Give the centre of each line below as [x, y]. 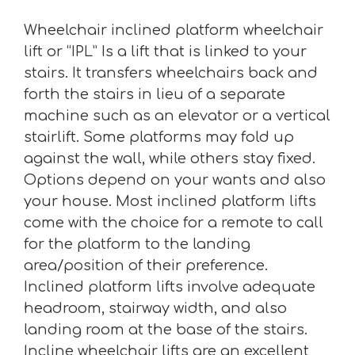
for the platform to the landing [137, 244]
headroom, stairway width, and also [155, 309]
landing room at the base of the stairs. [166, 330]
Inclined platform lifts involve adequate [170, 287]
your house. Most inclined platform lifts [170, 202]
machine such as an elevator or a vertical [177, 116]
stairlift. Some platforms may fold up [159, 137]
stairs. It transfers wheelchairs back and [171, 73]
